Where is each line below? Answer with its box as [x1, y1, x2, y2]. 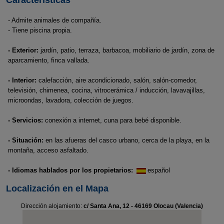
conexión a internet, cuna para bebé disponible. [43, 116, 181, 124]
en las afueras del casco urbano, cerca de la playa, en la [43, 136, 209, 144]
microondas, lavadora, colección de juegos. [8, 96, 133, 104]
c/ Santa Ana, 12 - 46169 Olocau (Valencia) [83, 202, 203, 209]
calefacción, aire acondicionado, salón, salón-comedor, [36, 76, 197, 84]
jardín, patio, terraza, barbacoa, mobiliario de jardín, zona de [38, 46, 214, 54]
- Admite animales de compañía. [8, 16, 101, 24]
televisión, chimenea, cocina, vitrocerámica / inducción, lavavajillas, [8, 86, 205, 94]
